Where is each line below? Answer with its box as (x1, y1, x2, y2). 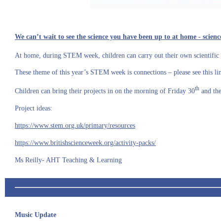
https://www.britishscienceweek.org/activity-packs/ (15, 139, 156, 147)
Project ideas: (15, 104, 52, 112)
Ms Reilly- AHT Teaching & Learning (15, 156, 122, 164)
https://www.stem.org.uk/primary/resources (15, 121, 135, 129)
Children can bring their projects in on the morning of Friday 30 (15, 87, 195, 95)
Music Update (15, 211, 56, 219)
